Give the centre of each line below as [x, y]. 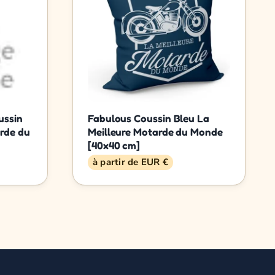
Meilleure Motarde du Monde [155, 131]
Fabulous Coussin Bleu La [149, 118]
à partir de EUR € [130, 162]
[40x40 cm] [114, 145]
